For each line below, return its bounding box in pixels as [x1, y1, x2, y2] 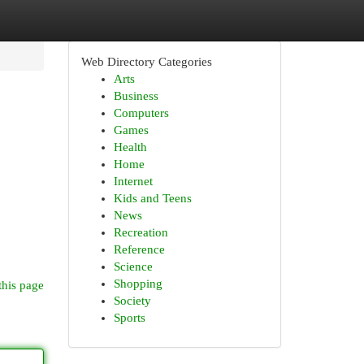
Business [113, 89, 158, 102]
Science [113, 260, 153, 273]
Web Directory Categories [80, 55, 212, 68]
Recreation [113, 226, 168, 239]
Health [113, 141, 147, 154]
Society [113, 294, 151, 307]
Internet [113, 175, 153, 188]
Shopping [113, 277, 162, 290]
